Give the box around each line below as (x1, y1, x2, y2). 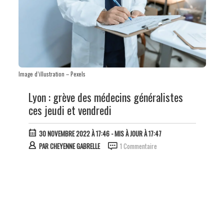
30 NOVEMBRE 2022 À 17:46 (38, 128, 109, 139)
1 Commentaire (119, 141, 157, 151)
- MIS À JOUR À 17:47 (109, 128, 161, 139)
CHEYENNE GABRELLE (49, 141, 100, 151)
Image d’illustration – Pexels (18, 70, 85, 78)
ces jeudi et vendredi (28, 102, 111, 118)
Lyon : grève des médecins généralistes (28, 89, 183, 105)
